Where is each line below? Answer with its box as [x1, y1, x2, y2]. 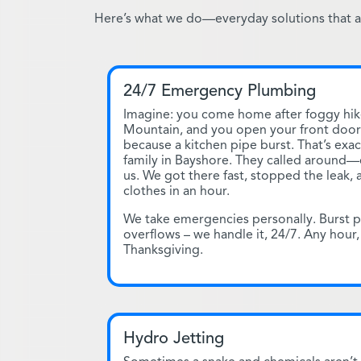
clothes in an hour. [123, 182, 230, 199]
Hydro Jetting [123, 327, 224, 348]
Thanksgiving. [123, 241, 203, 258]
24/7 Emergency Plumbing [123, 80, 316, 101]
